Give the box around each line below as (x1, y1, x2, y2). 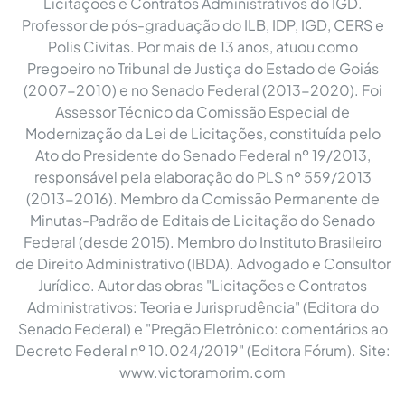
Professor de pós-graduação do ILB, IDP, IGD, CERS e (21, 14, 384, 34)
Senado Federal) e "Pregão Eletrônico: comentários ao (17, 318, 388, 338)
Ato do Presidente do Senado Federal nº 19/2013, (34, 145, 371, 165)
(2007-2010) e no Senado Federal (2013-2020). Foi (23, 80, 382, 99)
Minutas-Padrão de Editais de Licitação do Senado (30, 210, 375, 230)
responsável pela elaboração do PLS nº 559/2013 (33, 166, 372, 186)
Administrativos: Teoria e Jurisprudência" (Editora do (26, 297, 379, 316)
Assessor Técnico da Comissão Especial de (55, 101, 350, 121)
